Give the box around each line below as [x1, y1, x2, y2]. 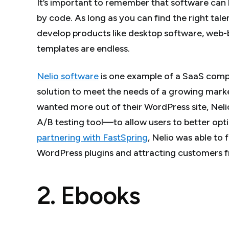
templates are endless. [37, 42, 130, 54]
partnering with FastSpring [37, 131, 148, 143]
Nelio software [37, 70, 99, 82]
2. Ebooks [37, 180, 141, 210]
